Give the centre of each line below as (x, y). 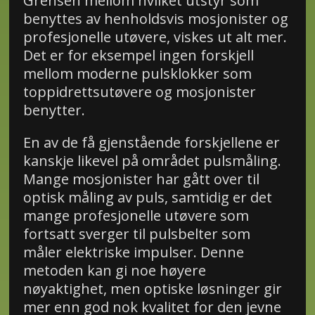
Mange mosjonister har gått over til (141, 179)
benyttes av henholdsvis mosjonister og (155, 19)
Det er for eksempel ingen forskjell (138, 56)
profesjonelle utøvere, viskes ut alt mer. (155, 37)
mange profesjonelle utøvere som (136, 216)
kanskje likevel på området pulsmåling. (152, 161)
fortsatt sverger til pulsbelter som (136, 234)
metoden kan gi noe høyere (114, 271)
